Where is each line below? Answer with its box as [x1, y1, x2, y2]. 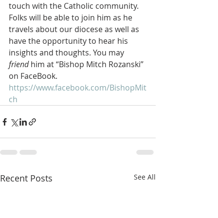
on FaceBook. [9, 71, 57, 81]
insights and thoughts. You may [9, 47, 126, 58]
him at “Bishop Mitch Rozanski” [29, 59, 145, 70]
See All [134, 172, 156, 182]
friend [9, 59, 29, 70]
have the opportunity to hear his [9, 36, 130, 46]
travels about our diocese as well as [9, 24, 141, 35]
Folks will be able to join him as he [9, 12, 134, 23]
